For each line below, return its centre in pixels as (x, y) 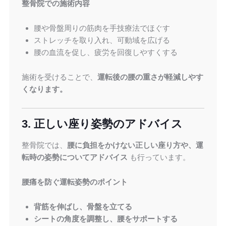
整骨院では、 (44, 145)
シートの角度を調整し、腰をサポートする (105, 219)
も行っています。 (159, 157)
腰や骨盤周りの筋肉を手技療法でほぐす (102, 28)
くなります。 (44, 89)
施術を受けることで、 (59, 77)
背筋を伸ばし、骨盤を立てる (83, 207)
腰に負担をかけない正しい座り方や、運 (135, 145)
